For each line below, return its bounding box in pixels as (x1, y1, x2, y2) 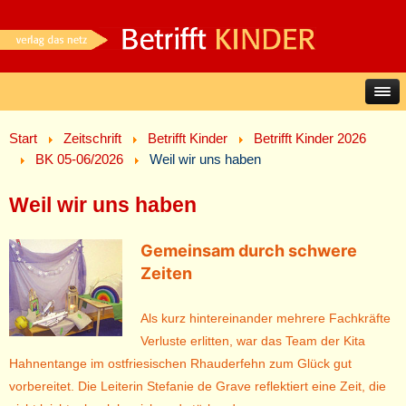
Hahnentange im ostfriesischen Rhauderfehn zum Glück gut (9, 356, 352, 372)
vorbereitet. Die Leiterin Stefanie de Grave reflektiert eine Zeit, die (9, 379, 386, 394)
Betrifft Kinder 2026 (254, 131, 366, 146)
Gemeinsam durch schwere (140, 241, 357, 261)
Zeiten (140, 264, 192, 284)
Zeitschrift (63, 131, 121, 146)
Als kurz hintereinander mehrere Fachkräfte (140, 311, 391, 326)
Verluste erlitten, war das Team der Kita (140, 333, 365, 349)
